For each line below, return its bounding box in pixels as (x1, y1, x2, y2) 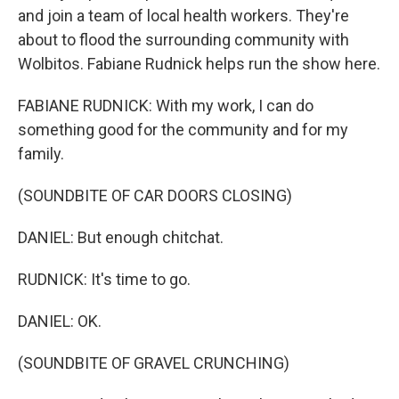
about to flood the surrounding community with (18, 30, 349, 49)
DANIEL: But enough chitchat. (18, 228, 224, 247)
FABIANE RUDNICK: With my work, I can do (18, 96, 313, 115)
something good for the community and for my (18, 120, 348, 139)
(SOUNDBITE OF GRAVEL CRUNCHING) (18, 354, 289, 372)
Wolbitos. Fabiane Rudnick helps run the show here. (18, 54, 380, 73)
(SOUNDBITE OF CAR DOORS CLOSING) (18, 186, 292, 205)
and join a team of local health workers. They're (18, 6, 349, 25)
